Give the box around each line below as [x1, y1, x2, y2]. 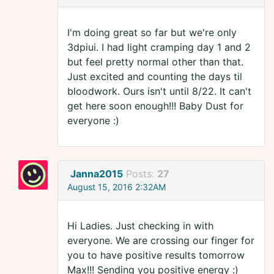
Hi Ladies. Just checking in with [67, 220, 213, 232]
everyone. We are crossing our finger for [67, 234, 254, 247]
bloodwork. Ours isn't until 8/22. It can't [67, 85, 251, 98]
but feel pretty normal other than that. [67, 56, 243, 68]
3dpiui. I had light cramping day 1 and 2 [67, 41, 251, 54]
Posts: [126, 168, 157, 180]
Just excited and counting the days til [67, 70, 242, 83]
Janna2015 [70, 168, 123, 180]
